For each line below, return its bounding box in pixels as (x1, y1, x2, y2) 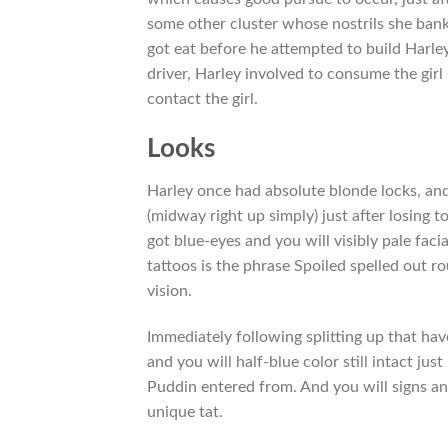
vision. (147, 282, 192, 299)
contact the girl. (147, 91, 258, 108)
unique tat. (147, 403, 223, 420)
